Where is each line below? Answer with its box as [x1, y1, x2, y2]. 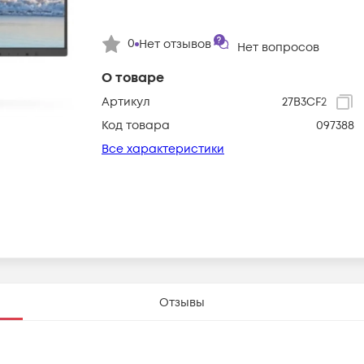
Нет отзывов [139, 36, 211, 52]
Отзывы [159, 295, 205, 310]
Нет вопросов [237, 40, 319, 56]
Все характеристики [102, 141, 224, 158]
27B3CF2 [281, 94, 327, 110]
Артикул [102, 94, 150, 110]
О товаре [102, 69, 164, 88]
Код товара [102, 118, 170, 134]
